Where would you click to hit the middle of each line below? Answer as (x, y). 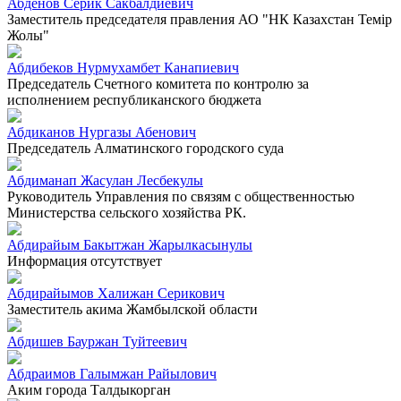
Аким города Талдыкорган (89, 389)
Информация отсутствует (85, 260)
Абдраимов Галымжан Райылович (112, 373)
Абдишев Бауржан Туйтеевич (97, 341)
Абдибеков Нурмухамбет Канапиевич (123, 67)
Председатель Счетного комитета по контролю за (158, 83)
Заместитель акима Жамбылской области (132, 309)
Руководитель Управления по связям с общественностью (181, 196)
